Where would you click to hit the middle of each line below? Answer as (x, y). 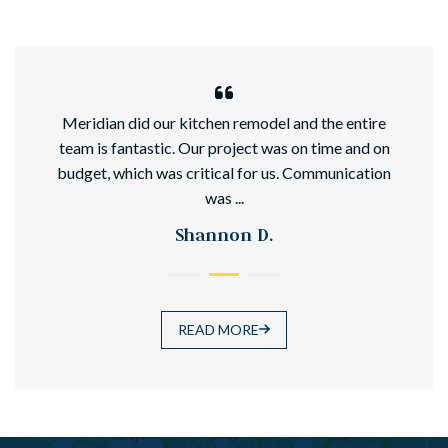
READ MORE (219, 330)
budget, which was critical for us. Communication (224, 173)
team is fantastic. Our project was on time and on (224, 148)
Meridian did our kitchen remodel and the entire (224, 123)
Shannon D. (224, 235)
